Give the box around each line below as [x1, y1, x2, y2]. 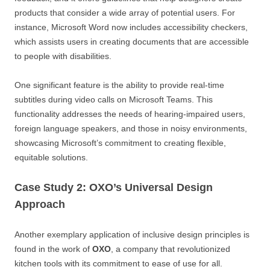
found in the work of [14, 243, 92, 254]
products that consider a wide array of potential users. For [14, 7, 235, 17]
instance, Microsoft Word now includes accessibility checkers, [14, 22, 248, 32]
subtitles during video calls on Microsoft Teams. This [14, 94, 213, 104]
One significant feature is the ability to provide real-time [14, 80, 224, 90]
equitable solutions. [14, 152, 88, 162]
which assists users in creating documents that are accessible [14, 36, 249, 46]
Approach [14, 198, 65, 210]
